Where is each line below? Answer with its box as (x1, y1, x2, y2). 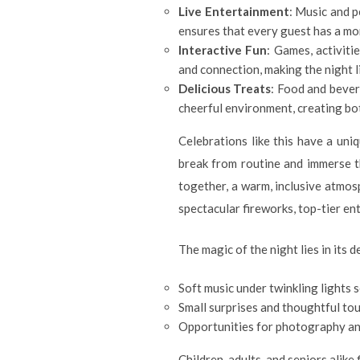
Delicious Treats (178, 81, 272, 96)
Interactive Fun (178, 43, 268, 57)
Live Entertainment (178, 4, 289, 18)
